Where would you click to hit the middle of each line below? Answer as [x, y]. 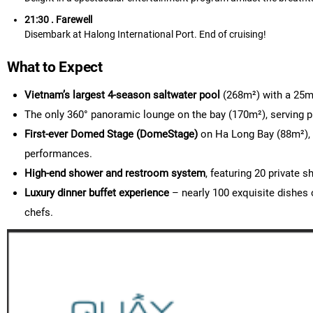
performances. [58, 154]
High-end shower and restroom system [115, 173]
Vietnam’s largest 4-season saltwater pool [122, 95]
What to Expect [55, 67]
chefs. [39, 212]
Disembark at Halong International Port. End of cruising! [145, 34]
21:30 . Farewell [58, 20]
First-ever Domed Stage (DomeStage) [111, 134]
